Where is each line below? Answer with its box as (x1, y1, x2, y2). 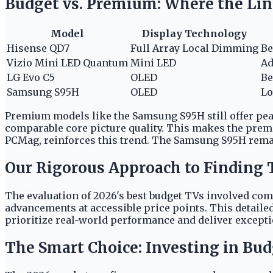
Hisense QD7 (7, 41, 69, 54)
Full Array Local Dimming (130, 41, 258, 54)
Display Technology (142, 27, 247, 40)
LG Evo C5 (7, 71, 55, 83)
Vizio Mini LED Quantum (7, 56, 128, 69)
